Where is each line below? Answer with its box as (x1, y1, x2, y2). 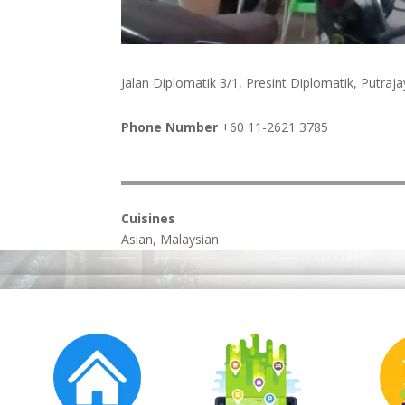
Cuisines (121, 209, 176, 227)
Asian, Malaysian (121, 230, 220, 248)
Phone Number (121, 118, 222, 136)
